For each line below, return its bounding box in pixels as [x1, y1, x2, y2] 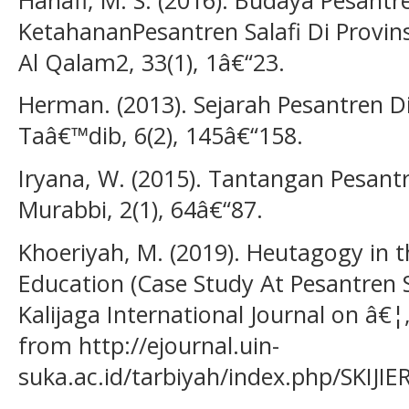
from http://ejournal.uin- [18, 329, 279, 361]
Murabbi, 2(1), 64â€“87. [18, 193, 263, 225]
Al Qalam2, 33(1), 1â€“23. [18, 46, 285, 78]
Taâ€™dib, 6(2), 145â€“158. [18, 120, 303, 152]
